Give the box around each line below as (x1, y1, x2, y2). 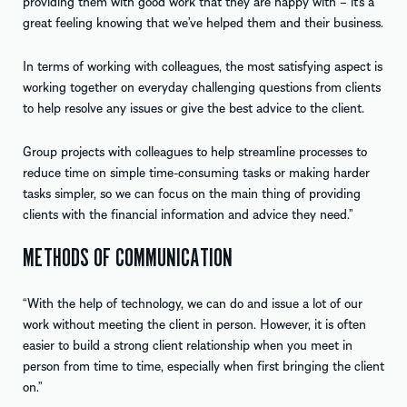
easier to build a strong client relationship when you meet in (23, 333, 352, 354)
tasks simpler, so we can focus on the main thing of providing (23, 182, 361, 203)
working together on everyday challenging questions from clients (23, 75, 381, 96)
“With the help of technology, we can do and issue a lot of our (23, 292, 362, 313)
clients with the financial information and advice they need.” (23, 203, 353, 223)
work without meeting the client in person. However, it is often (23, 313, 366, 333)
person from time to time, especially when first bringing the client (23, 354, 384, 375)
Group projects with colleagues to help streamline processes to (23, 140, 367, 161)
